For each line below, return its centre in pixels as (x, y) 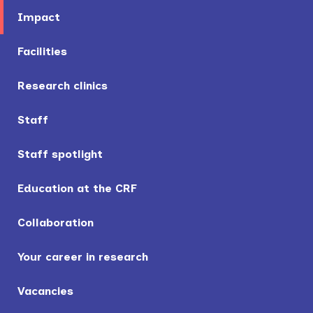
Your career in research (83, 256)
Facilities (42, 51)
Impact (39, 17)
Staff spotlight (60, 154)
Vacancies (45, 291)
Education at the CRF (77, 188)
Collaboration (56, 222)
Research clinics (63, 85)
